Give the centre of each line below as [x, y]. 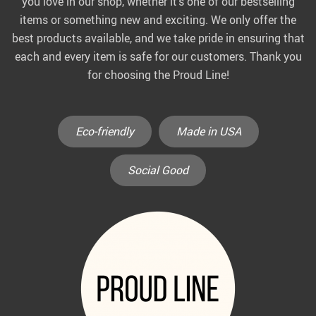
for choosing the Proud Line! [158, 74]
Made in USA [208, 132]
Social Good [158, 170]
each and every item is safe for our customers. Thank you [158, 56]
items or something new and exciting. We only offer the [158, 19]
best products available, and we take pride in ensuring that [158, 38]
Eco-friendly [104, 132]
